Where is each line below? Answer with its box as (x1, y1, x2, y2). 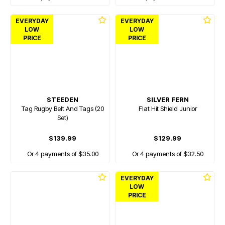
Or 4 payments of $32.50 (132, 150, 203, 158)
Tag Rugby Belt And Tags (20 (21, 104, 104, 113)
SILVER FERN (146, 95, 189, 103)
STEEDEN (47, 95, 78, 103)
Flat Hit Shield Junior (138, 104, 197, 113)
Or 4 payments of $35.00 (27, 150, 98, 158)
